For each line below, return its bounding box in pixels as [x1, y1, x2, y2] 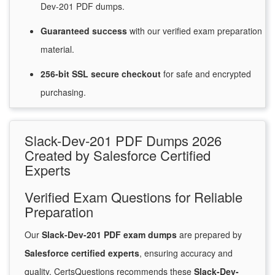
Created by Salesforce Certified [25, 145, 211, 165]
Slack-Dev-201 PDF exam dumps [42, 228, 177, 241]
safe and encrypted [174, 68, 251, 80]
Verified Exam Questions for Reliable [25, 187, 242, 207]
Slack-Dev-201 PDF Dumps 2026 [25, 131, 222, 150]
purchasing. [41, 86, 86, 99]
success [92, 25, 130, 37]
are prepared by [177, 228, 242, 241]
